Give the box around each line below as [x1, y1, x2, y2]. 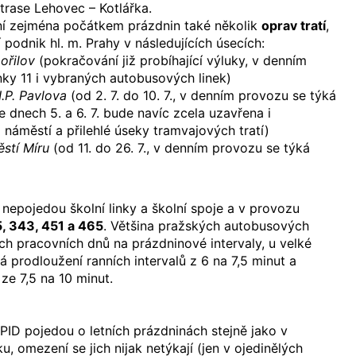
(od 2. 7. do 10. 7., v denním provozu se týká [67, 87, 337, 103]
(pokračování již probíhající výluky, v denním [35, 52, 308, 68]
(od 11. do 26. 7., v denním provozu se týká [49, 140, 311, 156]
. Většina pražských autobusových [103, 218, 310, 234]
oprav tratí [261, 17, 327, 33]
